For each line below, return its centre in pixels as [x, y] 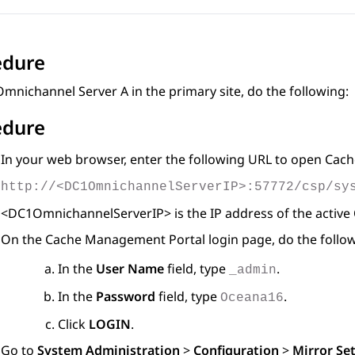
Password [126, 297]
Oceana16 [252, 298]
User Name [130, 269]
